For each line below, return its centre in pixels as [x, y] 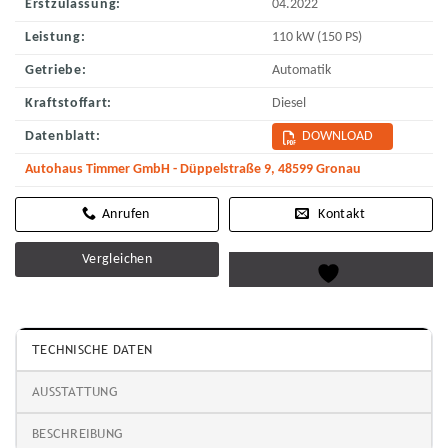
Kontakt [342, 215]
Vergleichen [117, 260]
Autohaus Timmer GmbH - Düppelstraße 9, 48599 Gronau [193, 170]
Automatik [302, 71]
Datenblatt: [63, 137]
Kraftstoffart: [69, 104]
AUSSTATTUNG [75, 392]
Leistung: [55, 38]
